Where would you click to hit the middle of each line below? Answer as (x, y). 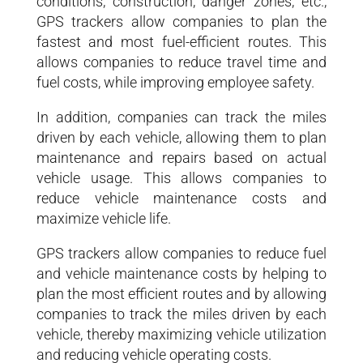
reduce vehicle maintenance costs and (181, 199)
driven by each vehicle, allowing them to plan (181, 138)
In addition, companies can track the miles (181, 117)
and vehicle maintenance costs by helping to (181, 274)
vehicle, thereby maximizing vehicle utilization (181, 335)
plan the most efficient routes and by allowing (181, 294)
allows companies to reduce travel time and (181, 62)
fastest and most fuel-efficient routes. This (181, 42)
